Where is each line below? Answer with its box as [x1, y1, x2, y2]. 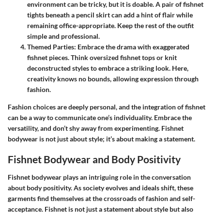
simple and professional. [27, 31, 100, 40]
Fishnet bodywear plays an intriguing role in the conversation [8, 173, 191, 182]
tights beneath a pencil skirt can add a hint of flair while [27, 10, 193, 19]
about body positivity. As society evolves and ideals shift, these [8, 184, 193, 192]
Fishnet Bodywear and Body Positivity [8, 153, 181, 165]
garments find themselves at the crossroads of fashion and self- [8, 194, 195, 203]
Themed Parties [27, 42, 74, 51]
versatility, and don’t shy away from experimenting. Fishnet [8, 124, 184, 132]
